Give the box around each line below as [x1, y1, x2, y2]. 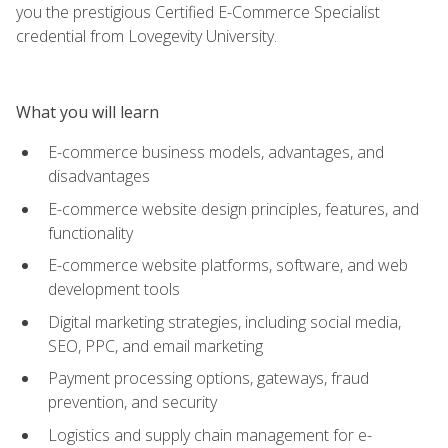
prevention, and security [48, 391, 217, 414]
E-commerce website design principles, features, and [48, 197, 419, 220]
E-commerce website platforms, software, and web [48, 254, 408, 277]
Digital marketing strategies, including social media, [48, 310, 401, 333]
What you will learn [16, 100, 159, 123]
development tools [48, 278, 180, 301]
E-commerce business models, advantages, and [48, 140, 384, 163]
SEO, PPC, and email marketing [48, 334, 263, 357]
